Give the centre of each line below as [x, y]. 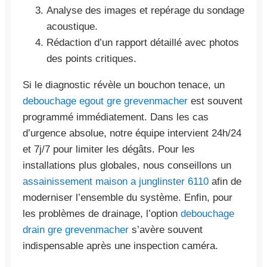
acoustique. [72, 26]
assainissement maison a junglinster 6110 [116, 181]
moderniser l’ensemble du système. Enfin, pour [128, 197]
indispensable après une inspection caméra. [120, 246]
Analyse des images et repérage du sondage [145, 10]
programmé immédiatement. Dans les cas [116, 117]
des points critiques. [91, 58]
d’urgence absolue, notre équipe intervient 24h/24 [132, 133]
